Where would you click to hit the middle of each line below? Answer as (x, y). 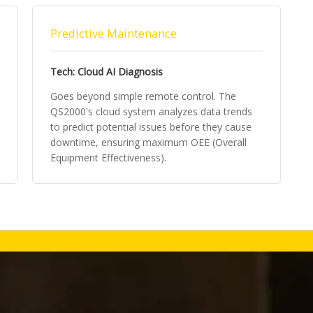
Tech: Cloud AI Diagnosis (107, 72)
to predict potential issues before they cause (151, 127)
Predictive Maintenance (114, 34)
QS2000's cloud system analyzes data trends (151, 111)
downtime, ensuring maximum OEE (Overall (148, 142)
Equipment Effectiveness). (108, 158)
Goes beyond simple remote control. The (143, 96)
